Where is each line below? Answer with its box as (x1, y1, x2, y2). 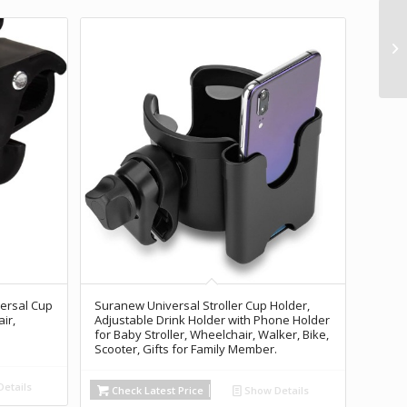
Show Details (242, 382, 310, 397)
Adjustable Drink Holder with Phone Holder (94, 311, 330, 328)
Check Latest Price (108, 382, 203, 397)
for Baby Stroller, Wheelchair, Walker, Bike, (94, 325, 329, 342)
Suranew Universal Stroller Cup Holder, (94, 296, 310, 313)
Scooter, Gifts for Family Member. (94, 340, 277, 357)
